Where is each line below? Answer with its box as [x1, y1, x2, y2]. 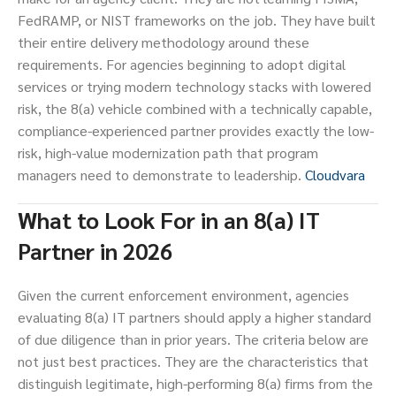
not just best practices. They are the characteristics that [18, 352, 369, 371]
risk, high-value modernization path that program [18, 143, 318, 163]
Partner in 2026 [18, 236, 172, 266]
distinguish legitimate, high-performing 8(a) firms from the [18, 374, 373, 393]
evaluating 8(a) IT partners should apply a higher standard [18, 308, 371, 327]
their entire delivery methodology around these [18, 33, 309, 52]
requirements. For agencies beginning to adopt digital [18, 55, 346, 74]
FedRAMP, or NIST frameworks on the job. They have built [18, 11, 376, 30]
